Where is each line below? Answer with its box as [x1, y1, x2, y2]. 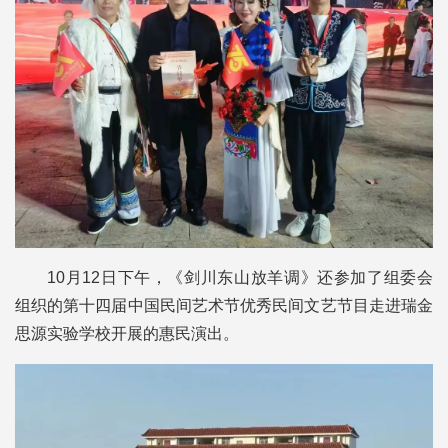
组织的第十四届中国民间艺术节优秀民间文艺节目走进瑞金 [15, 296, 433, 314]
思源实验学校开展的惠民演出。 [15, 324, 239, 342]
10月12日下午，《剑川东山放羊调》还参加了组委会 [47, 268, 433, 286]
